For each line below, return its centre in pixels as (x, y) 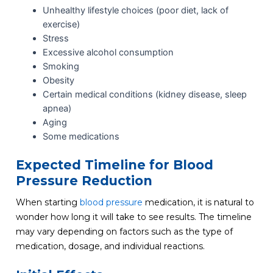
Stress (55, 39)
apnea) (57, 109)
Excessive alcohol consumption (108, 53)
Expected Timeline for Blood (114, 165)
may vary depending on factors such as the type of (124, 232)
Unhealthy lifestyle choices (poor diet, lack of (135, 11)
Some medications (81, 137)
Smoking (61, 67)
